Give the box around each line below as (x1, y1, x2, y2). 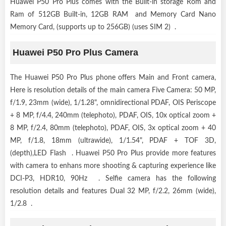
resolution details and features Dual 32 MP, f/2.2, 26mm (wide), (10, 187, 216, 195)
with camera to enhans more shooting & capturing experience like (10, 162, 216, 169)
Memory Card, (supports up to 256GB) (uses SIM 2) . (10, 23, 176, 31)
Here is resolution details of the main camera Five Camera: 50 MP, (10, 86, 216, 94)
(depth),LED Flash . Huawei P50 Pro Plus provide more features (10, 149, 216, 157)
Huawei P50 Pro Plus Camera (13, 47, 138, 58)
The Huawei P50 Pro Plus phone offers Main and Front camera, (10, 74, 216, 81)
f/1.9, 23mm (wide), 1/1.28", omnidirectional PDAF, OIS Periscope (10, 99, 216, 106)
